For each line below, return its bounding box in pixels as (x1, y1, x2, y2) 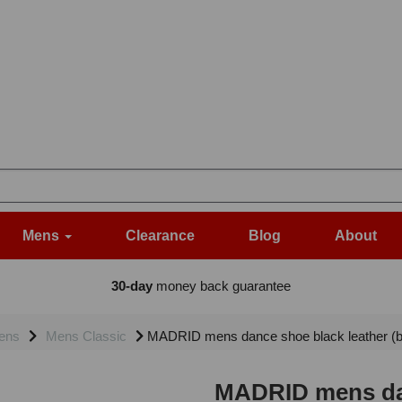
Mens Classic (45, 328, 127, 345)
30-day (110, 278, 153, 294)
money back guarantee (152, 278, 291, 294)
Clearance (126, 228, 195, 244)
